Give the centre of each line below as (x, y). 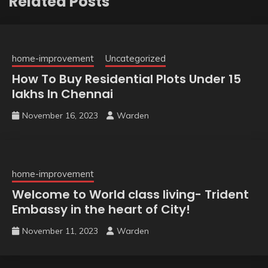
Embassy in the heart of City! (101, 209)
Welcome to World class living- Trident (130, 194)
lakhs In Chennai (63, 94)
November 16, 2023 (60, 115)
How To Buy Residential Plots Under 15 (127, 79)
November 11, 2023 (60, 231)
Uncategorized (135, 58)
